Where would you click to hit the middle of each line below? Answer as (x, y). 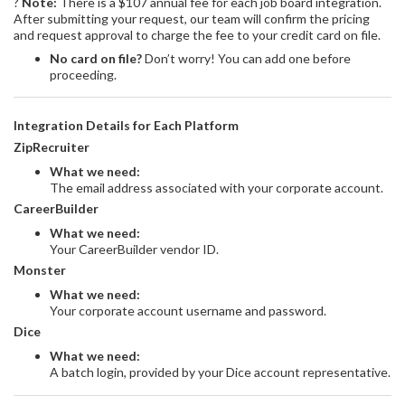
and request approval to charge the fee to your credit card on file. (197, 34)
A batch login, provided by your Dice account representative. (220, 372)
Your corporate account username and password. (188, 311)
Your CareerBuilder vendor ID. (134, 249)
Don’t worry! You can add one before (246, 58)
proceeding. (83, 74)
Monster (40, 270)
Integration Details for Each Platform (126, 125)
